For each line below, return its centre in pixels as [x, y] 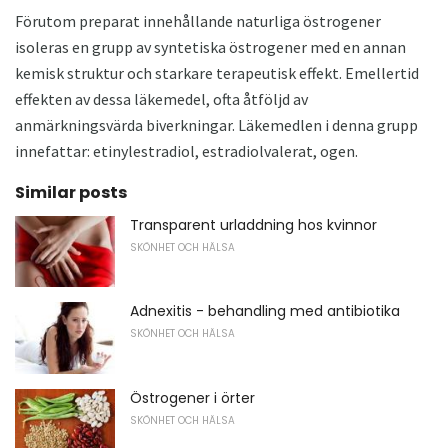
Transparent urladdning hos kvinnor [253, 224]
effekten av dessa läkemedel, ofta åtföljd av [161, 98]
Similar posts [71, 192]
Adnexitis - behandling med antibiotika [265, 311]
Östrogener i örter [192, 397]
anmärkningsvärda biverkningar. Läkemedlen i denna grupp [216, 124]
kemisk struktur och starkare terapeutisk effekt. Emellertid [217, 72]
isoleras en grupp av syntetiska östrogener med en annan [210, 46]
